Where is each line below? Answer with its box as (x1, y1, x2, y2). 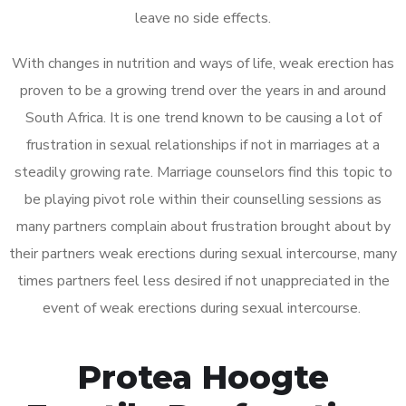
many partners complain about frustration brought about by (15, 216, 391, 237)
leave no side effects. (135, 7, 271, 28)
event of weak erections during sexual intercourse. (42, 297, 364, 318)
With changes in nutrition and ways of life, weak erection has (12, 53, 394, 73)
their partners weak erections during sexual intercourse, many (9, 243, 397, 264)
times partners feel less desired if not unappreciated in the (16, 270, 390, 291)
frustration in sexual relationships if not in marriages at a (26, 134, 380, 155)
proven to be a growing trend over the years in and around (20, 80, 386, 101)
